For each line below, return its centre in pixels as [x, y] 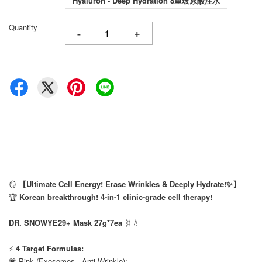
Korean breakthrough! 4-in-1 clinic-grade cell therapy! [116, 197]
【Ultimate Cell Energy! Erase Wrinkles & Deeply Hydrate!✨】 [130, 184]
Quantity [23, 27]
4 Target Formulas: [50, 248]
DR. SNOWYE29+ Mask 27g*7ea [65, 223]
